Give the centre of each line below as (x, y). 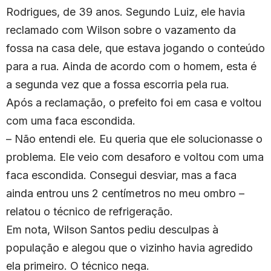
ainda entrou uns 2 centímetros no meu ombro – (125, 194)
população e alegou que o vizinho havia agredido (129, 248)
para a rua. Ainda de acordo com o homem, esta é (131, 67)
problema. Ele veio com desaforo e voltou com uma (135, 157)
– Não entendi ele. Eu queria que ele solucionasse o (134, 139)
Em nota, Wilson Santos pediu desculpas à (112, 230)
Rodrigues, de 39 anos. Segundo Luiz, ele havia (126, 12)
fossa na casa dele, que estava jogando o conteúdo (135, 48)
